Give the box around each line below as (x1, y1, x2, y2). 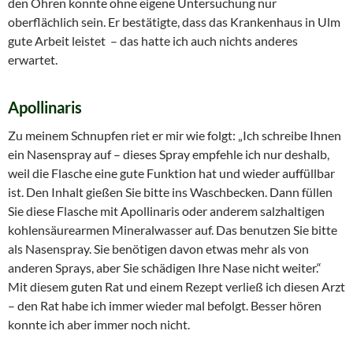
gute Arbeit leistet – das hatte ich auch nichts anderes (8, 32, 298, 48)
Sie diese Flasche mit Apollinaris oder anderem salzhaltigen (8, 203, 325, 218)
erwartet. (8, 51, 58, 67)
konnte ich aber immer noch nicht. (8, 316, 190, 332)
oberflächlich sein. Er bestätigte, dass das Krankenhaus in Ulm (8, 13, 340, 29)
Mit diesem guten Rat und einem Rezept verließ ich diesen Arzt (8, 278, 345, 294)
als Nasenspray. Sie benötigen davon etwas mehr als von (8, 240, 309, 256)
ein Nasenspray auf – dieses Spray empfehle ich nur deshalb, (8, 146, 329, 162)
